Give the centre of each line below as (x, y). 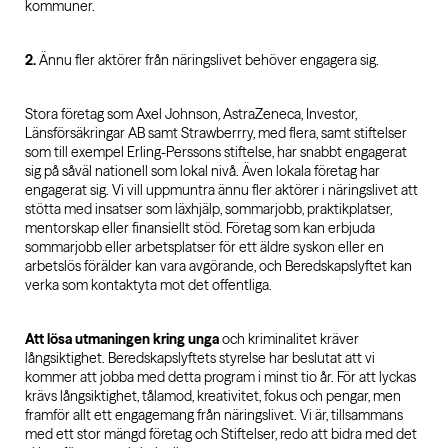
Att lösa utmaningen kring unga (122, 339)
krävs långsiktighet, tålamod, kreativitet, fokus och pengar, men (213, 396)
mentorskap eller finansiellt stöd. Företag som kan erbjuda (200, 228)
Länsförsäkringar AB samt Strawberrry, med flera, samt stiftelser (216, 133)
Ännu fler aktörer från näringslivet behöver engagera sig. (207, 60)
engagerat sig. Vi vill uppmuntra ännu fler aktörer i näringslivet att (221, 190)
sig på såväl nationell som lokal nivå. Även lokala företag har (202, 171)
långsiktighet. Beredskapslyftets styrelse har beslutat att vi (200, 358)
